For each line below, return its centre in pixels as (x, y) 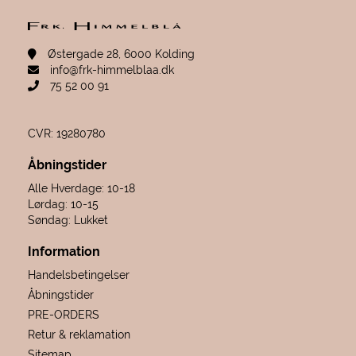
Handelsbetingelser (78, 275)
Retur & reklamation (79, 335)
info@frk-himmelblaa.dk (110, 70)
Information (64, 252)
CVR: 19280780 (66, 134)
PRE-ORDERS (63, 315)
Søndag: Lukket (68, 221)
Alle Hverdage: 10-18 (81, 189)
